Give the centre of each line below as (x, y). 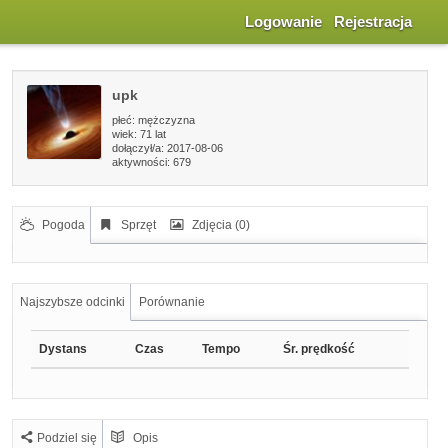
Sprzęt (138, 225)
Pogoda (63, 225)
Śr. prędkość (318, 349)
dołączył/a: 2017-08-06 (167, 148)
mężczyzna (166, 120)
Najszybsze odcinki (72, 302)
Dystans (62, 349)
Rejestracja (373, 21)
